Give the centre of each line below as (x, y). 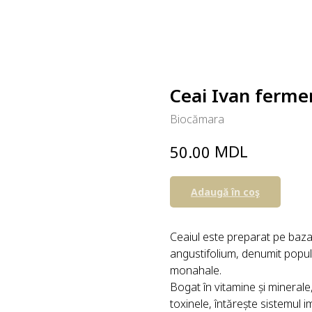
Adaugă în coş (225, 192)
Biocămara (197, 119)
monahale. (196, 271)
